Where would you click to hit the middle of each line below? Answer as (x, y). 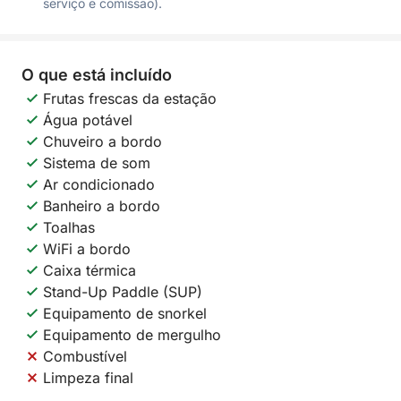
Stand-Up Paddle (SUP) (123, 292)
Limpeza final (88, 378)
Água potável (88, 120)
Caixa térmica (90, 270)
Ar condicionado (99, 184)
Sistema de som (97, 163)
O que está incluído (97, 75)
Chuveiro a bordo (102, 141)
